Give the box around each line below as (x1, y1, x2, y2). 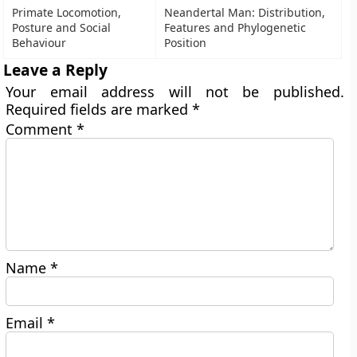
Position (164, 35, 207, 50)
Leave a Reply (3, 59, 108, 80)
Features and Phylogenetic (164, 20, 307, 35)
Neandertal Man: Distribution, (164, 5, 326, 20)
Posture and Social (12, 20, 112, 35)
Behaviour (12, 35, 67, 50)
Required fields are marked (6, 100, 193, 119)
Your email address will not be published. (6, 82, 344, 101)
